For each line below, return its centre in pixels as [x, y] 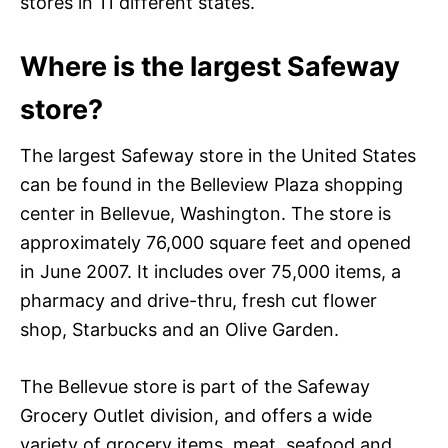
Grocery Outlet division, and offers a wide [196, 415]
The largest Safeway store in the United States [218, 155]
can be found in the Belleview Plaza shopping [211, 184]
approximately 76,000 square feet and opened [215, 242]
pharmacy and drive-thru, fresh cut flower [198, 300]
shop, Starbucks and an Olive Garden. [179, 329]
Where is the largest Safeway [210, 66]
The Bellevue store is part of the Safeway [195, 386]
